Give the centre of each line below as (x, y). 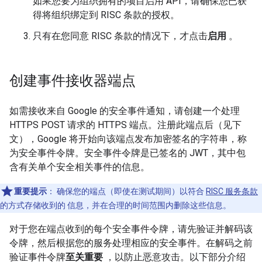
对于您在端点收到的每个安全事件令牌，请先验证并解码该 (131, 229)
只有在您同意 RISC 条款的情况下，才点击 (120, 36)
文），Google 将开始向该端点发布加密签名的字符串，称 (128, 139)
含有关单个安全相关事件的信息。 (80, 167)
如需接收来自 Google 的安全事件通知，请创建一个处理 (125, 111)
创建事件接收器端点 (73, 81)
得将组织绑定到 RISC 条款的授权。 (106, 15)
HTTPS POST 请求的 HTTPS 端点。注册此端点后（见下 (125, 125)
